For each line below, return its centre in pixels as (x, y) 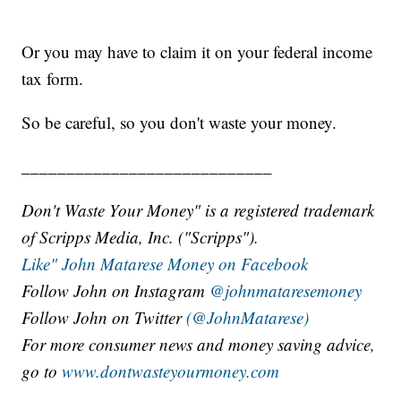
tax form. (53, 78)
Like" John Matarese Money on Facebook (165, 263)
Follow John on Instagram (116, 290)
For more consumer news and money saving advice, (199, 344)
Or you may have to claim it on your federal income (197, 51)
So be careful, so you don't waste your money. (179, 122)
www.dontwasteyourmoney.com (171, 371)
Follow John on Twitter (104, 317)
